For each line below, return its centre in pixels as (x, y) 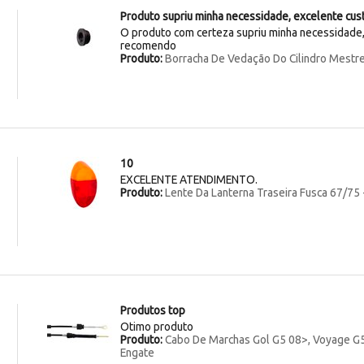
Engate (137, 352)
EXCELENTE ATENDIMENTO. (188, 179)
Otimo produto (156, 326)
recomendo (148, 45)
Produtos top (152, 310)
